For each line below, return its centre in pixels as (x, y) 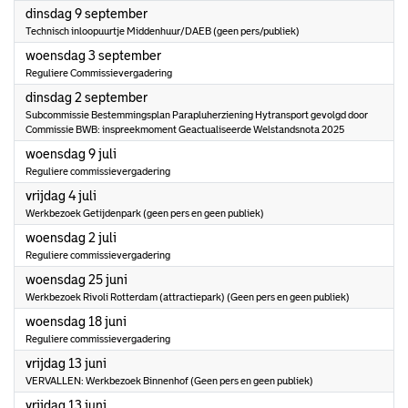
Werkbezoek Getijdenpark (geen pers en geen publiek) (145, 213)
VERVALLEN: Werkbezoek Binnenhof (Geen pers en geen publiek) (169, 381)
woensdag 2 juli (71, 238)
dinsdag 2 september (87, 97)
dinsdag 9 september (87, 14)
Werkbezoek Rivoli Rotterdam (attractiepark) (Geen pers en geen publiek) (188, 297)
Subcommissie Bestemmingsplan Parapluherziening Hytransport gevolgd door (197, 115)
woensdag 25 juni (76, 280)
